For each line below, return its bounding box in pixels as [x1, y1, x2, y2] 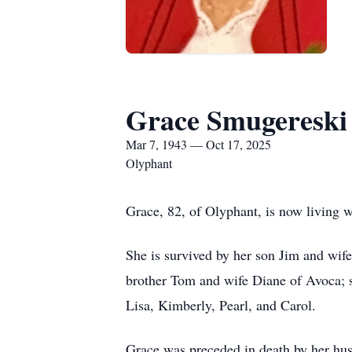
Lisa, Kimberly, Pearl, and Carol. [126, 295, 316, 314]
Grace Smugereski [126, 99, 347, 140]
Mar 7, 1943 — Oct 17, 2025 [126, 136, 271, 152]
